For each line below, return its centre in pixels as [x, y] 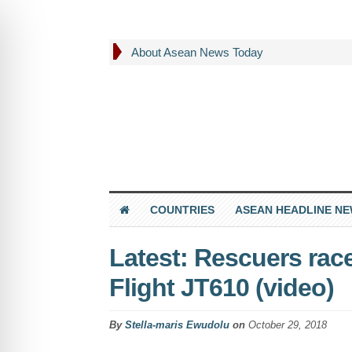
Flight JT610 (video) [221, 287]
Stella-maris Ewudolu [177, 324]
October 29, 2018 [287, 324]
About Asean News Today [197, 52]
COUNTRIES [182, 209]
